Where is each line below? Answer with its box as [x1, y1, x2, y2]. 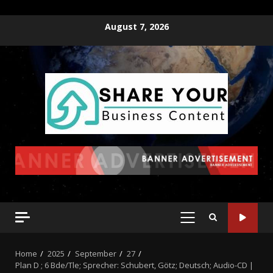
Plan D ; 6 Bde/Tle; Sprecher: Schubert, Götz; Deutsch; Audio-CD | [15, 260, 253, 271]
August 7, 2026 [104, 20, 169, 32]
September [75, 248, 116, 260]
